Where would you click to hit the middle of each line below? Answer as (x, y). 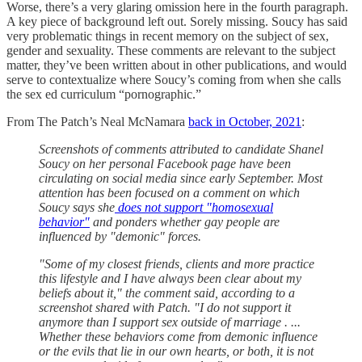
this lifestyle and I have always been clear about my (170, 278)
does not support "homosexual (194, 207)
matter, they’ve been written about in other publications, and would (177, 65)
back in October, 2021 (245, 121)
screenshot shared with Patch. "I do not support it (165, 307)
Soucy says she (77, 207)
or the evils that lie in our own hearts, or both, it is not (176, 351)
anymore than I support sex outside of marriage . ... (170, 322)
